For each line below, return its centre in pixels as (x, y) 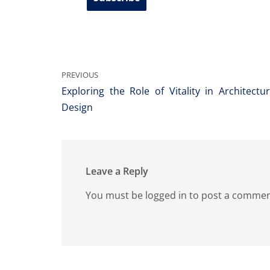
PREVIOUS (80, 74)
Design (77, 107)
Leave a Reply (117, 171)
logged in (166, 195)
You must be (115, 195)
